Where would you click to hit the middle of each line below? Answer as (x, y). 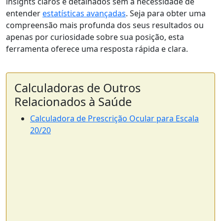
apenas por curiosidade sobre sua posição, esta (95, 37)
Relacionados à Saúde (73, 101)
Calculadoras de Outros (77, 88)
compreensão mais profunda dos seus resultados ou (105, 25)
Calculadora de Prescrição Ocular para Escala (114, 118)
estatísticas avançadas (84, 13)
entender (24, 13)
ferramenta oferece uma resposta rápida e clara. (97, 49)
